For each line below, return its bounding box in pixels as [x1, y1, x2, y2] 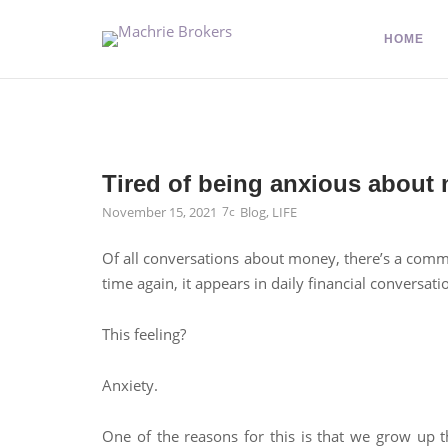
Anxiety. [102, 375, 158, 395]
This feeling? [102, 324, 190, 344]
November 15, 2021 [102, 203, 217, 221]
